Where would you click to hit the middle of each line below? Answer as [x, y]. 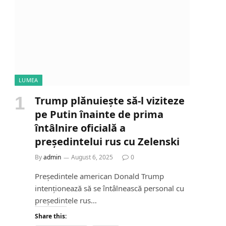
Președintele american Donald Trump [99, 176]
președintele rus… [66, 201]
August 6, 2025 [92, 157]
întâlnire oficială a [80, 128]
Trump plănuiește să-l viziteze [110, 101]
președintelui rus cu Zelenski [107, 142]
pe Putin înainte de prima [99, 115]
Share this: [51, 216]
